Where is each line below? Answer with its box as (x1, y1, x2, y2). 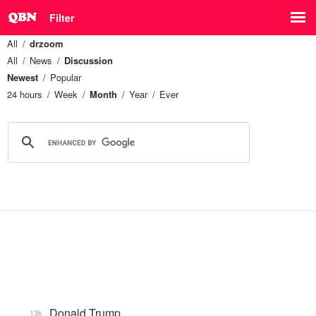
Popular (50, 71, 81, 84)
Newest (7, 71, 38, 84)
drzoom (30, 37, 63, 50)
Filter (49, 11, 74, 25)
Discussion (64, 54, 113, 67)
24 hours (7, 87, 42, 101)
